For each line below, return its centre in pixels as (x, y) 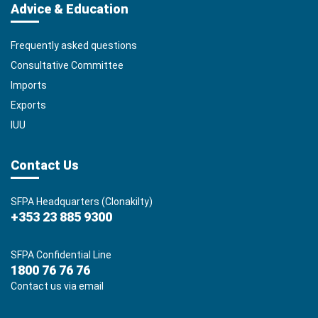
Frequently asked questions (74, 45)
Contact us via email (57, 286)
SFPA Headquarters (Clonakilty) (82, 202)
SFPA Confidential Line (61, 255)
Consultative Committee (67, 65)
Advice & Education (70, 9)
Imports (29, 85)
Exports (28, 105)
